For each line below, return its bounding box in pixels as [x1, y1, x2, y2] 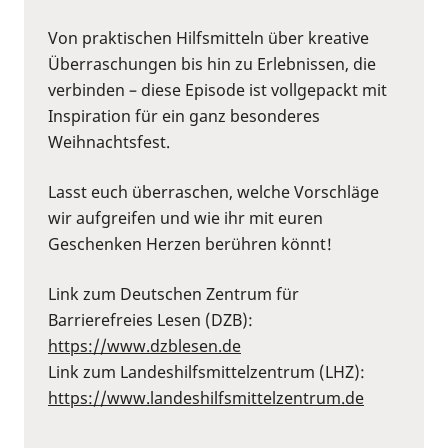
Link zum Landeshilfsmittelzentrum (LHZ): [48, 360, 365, 383]
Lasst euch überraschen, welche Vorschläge [48, 180, 379, 203]
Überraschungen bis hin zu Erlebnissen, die [48, 52, 376, 75]
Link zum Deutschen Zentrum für [48, 282, 299, 305]
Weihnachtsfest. [48, 130, 170, 153]
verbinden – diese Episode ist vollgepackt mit [48, 78, 387, 101]
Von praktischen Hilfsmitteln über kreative [48, 26, 369, 49]
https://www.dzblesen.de [48, 334, 241, 357]
